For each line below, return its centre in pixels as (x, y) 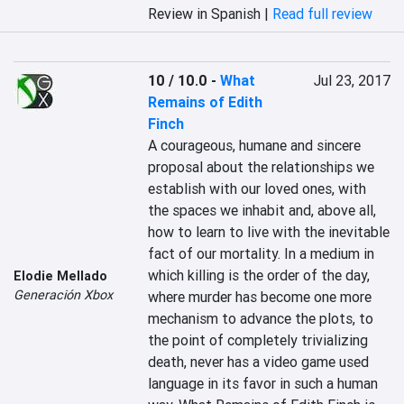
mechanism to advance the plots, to (261, 318)
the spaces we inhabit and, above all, (262, 210)
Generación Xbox (63, 295)
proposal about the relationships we (262, 167)
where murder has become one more (260, 297)
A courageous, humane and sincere (255, 145)
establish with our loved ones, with (257, 188)
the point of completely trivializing (258, 340)
